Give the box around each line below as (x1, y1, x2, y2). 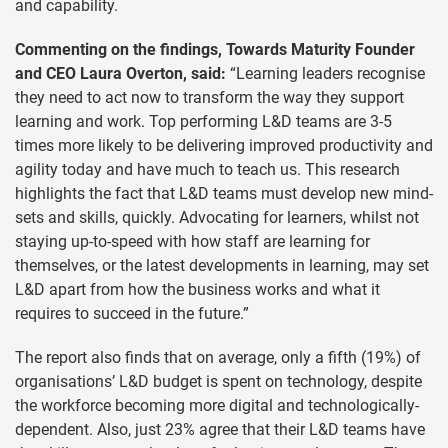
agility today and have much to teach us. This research (15, 159, 400, 179)
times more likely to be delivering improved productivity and (15, 135, 433, 155)
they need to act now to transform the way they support (15, 87, 404, 107)
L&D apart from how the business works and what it (15, 279, 380, 299)
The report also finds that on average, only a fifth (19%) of (15, 347, 421, 367)
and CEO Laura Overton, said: (15, 63, 226, 83)
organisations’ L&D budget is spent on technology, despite (15, 371, 422, 391)
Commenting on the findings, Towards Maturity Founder (15, 39, 415, 59)
